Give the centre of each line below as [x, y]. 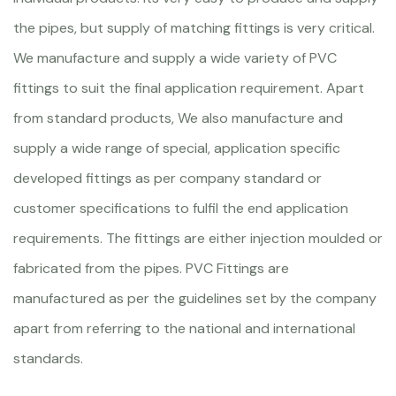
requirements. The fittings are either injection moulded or [198, 239]
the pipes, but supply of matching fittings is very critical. [194, 28]
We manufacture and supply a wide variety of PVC [175, 58]
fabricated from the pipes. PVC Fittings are [151, 269]
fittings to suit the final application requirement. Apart [189, 88]
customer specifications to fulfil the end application [181, 209]
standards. [48, 359]
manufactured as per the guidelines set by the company [195, 299]
